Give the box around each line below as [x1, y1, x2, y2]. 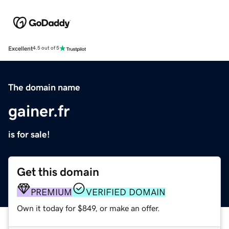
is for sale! [8, 129, 50, 139]
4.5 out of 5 [33, 45, 59, 51]
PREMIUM [31, 187, 72, 197]
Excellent [8, 45, 33, 52]
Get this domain [17, 166, 99, 178]
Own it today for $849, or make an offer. [17, 203, 160, 212]
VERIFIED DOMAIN [86, 187, 166, 197]
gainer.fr [8, 102, 70, 119]
